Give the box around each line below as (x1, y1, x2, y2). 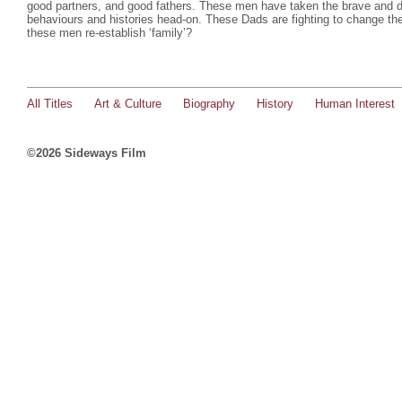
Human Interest (315, 97, 395, 110)
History (257, 97, 293, 110)
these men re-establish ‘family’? (27, 26, 192, 39)
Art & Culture (94, 97, 162, 110)
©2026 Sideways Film (27, 146, 146, 160)
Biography (183, 97, 235, 110)
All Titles (27, 97, 73, 110)
